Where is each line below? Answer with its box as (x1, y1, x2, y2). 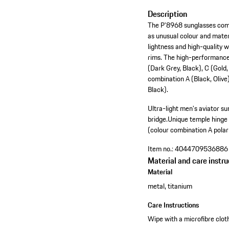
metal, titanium (148, 180, 193, 192)
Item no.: (148, 143, 174, 155)
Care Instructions (148, 199, 199, 211)
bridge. (148, 113, 168, 125)
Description (148, 8, 188, 20)
